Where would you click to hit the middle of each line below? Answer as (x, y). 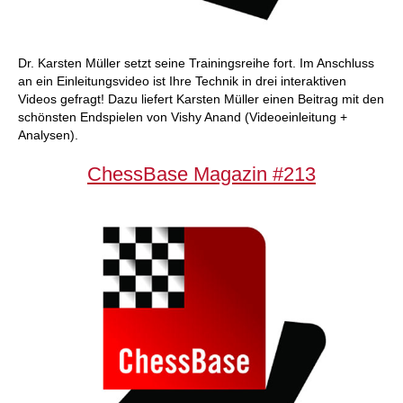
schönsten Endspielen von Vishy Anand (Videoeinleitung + (183, 117)
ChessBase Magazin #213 (201, 174)
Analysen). (48, 135)
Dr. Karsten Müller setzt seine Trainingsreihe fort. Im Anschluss (196, 63)
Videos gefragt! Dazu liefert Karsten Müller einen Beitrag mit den (201, 99)
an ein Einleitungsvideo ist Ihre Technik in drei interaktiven (182, 81)
